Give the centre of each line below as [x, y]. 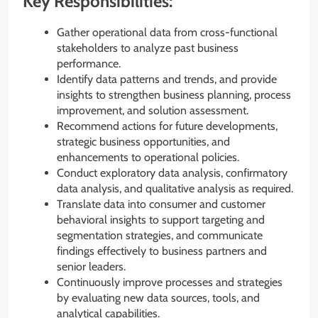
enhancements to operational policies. [148, 158]
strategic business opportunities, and [143, 142]
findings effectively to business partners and [162, 251]
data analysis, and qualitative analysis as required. [175, 189]
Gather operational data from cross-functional [167, 33]
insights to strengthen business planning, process [174, 95]
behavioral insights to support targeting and [161, 220]
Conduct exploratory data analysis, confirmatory [172, 173]
